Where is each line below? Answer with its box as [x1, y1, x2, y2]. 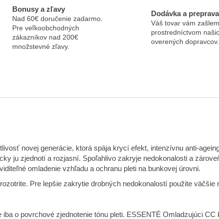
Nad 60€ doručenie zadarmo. [12, 14, 103, 22]
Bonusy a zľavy [12, 4, 65, 13]
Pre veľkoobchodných [12, 23, 79, 32]
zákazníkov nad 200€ [12, 33, 78, 41]
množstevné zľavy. [12, 42, 69, 50]
